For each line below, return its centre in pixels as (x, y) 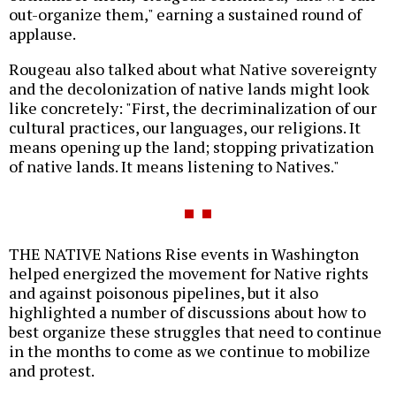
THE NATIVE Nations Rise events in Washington (184, 253)
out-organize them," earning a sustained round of (185, 14)
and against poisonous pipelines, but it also (164, 292)
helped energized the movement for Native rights (189, 273)
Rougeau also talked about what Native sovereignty (193, 69)
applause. (42, 33)
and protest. (52, 370)
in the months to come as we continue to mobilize (190, 350)
